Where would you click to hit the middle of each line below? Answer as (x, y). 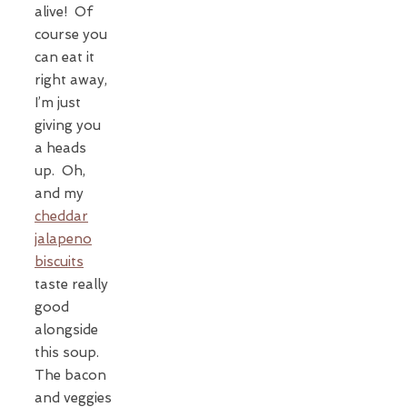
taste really (71, 284)
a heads (60, 148)
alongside (66, 329)
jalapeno (63, 238)
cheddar (61, 216)
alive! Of (64, 11)
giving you (68, 125)
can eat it (65, 57)
